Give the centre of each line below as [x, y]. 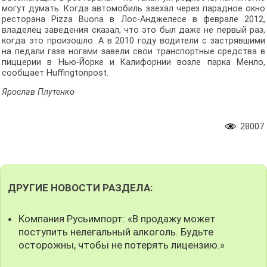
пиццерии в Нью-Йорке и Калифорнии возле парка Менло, [133, 62]
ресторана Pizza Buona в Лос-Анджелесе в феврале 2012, [133, 19]
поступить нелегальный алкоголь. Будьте [116, 232]
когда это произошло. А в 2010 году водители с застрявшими [133, 41]
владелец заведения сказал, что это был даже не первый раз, [133, 30]
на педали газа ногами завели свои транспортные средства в [133, 51]
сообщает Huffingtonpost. [55, 73]
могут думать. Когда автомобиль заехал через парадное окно [133, 8]
